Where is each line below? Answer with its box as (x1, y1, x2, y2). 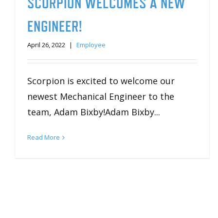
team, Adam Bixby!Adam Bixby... (27, 106, 160, 118)
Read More (27, 132, 60, 142)
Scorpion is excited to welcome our (27, 74, 175, 87)
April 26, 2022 (27, 40, 65, 49)
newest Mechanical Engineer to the (27, 90, 174, 102)
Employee (76, 40, 106, 49)
